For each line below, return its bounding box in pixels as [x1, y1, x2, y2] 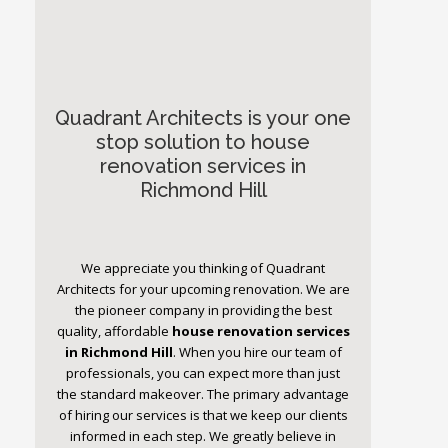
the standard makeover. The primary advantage [57, 385, 350, 404]
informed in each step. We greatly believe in [70, 427, 337, 446]
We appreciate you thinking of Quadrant [81, 259, 326, 278]
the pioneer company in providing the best [74, 301, 332, 320]
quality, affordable [56, 322, 172, 341]
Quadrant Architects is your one [55, 106, 352, 131]
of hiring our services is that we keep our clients [58, 406, 348, 425]
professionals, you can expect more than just [66, 364, 341, 383]
